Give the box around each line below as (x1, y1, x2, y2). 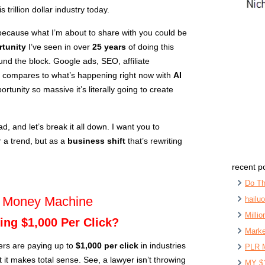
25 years (92, 41, 126, 51)
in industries (138, 240, 186, 250)
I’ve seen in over (26, 41, 92, 51)
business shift (67, 135, 125, 146)
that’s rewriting (125, 135, 182, 146)
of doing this (126, 41, 174, 51)
